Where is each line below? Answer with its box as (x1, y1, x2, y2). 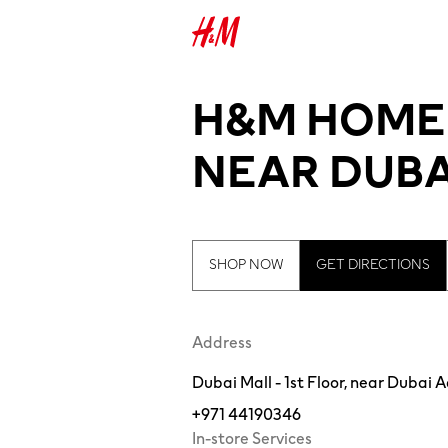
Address (192, 330, 252, 355)
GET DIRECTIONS (316, 254, 430, 276)
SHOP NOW (209, 254, 283, 276)
